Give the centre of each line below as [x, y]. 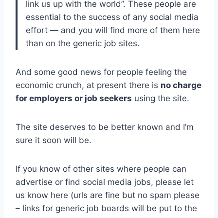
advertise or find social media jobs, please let [105, 182]
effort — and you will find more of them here [113, 30]
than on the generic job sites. [83, 44]
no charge [181, 85]
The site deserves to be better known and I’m [105, 127]
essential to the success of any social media [112, 17]
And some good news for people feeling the [101, 72]
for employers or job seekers [74, 99]
